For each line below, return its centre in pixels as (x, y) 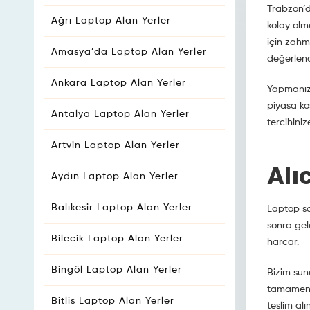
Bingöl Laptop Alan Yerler (117, 270)
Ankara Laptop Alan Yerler (119, 83)
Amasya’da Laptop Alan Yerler (129, 52)
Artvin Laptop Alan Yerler (116, 145)
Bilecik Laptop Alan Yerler (117, 239)
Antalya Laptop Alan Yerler (120, 114)
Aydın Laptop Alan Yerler (115, 176)
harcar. (283, 242)
